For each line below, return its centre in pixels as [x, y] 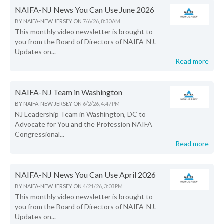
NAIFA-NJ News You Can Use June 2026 [85, 9]
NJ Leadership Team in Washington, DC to [80, 114]
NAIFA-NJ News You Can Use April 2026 [85, 174]
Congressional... [40, 134]
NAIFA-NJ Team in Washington [69, 92]
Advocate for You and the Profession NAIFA [84, 124]
